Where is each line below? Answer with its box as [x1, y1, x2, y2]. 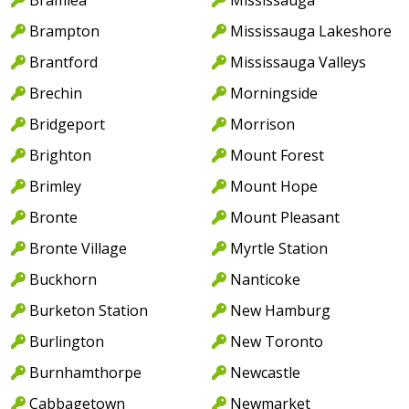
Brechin [29, 82, 82, 103]
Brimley [29, 175, 81, 196]
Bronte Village [29, 237, 127, 258]
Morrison [230, 113, 295, 134]
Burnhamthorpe [29, 362, 142, 383]
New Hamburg [230, 299, 330, 320]
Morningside [230, 82, 318, 103]
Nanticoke [230, 268, 300, 289]
